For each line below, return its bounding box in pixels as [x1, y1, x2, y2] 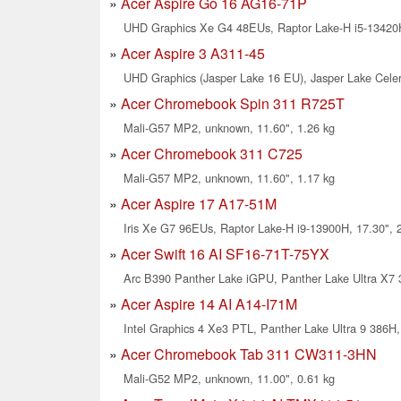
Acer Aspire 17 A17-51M [121, 193, 277, 215]
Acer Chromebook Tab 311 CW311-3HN [121, 344, 377, 365]
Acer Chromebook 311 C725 [121, 143, 303, 165]
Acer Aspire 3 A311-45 [121, 43, 265, 64]
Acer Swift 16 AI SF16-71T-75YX [121, 243, 329, 265]
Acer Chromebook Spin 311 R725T [121, 93, 345, 115]
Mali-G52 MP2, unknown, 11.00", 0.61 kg [124, 370, 335, 388]
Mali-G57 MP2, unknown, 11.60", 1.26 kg [124, 119, 335, 137]
